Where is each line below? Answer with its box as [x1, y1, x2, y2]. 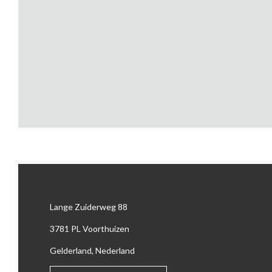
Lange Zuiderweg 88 [50, 202, 127, 212]
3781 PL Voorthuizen [50, 223, 129, 234]
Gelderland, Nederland [50, 245, 135, 256]
